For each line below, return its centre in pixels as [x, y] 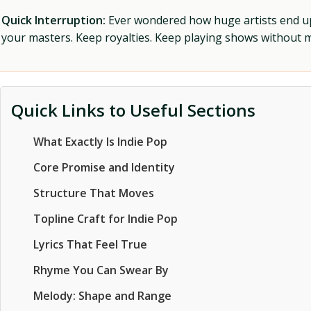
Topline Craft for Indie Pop [106, 219]
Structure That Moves [94, 193]
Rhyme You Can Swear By [101, 270]
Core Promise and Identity [104, 167]
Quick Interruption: [53, 20]
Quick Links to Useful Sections [133, 110]
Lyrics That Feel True [90, 244]
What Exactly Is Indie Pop [100, 142]
